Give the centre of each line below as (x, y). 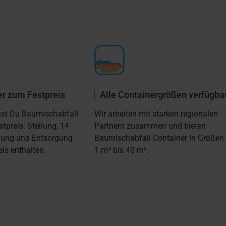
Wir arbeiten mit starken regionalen (156, 114)
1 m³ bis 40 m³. (122, 150)
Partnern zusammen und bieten (150, 126)
